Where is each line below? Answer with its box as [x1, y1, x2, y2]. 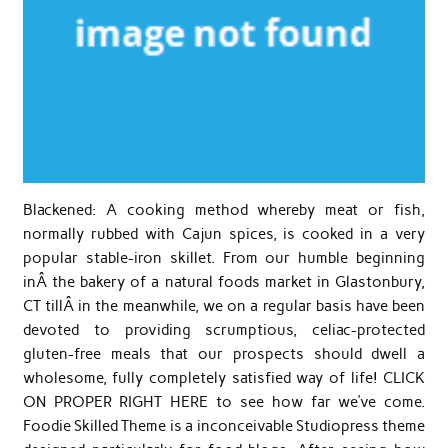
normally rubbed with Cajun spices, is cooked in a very [22, 224, 426, 243]
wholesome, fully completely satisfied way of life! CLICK [22, 368, 426, 387]
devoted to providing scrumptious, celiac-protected [22, 320, 426, 339]
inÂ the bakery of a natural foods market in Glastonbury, [22, 272, 426, 291]
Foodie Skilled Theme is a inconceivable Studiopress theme [22, 416, 426, 435]
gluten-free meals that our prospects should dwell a [22, 344, 426, 363]
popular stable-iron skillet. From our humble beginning [22, 248, 426, 267]
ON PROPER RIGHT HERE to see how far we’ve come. [22, 392, 426, 411]
